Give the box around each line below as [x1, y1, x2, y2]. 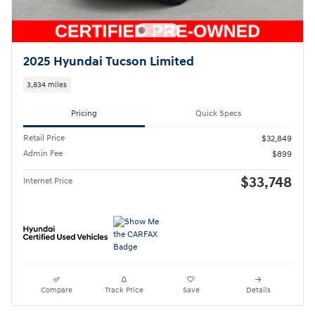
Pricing [71, 108, 97, 119]
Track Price [104, 285, 143, 295]
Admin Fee [23, 148, 63, 159]
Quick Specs [195, 108, 241, 119]
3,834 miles [27, 80, 67, 89]
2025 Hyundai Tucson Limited [23, 53, 194, 70]
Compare [41, 285, 73, 295]
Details [245, 285, 271, 295]
